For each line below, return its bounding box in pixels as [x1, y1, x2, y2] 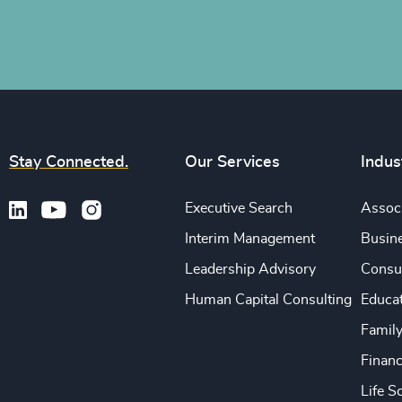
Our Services [185, 154, 281, 171]
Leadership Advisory [185, 262, 317, 277]
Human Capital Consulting [185, 293, 353, 308]
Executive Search [185, 201, 293, 216]
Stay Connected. [9, 154, 128, 171]
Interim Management [185, 232, 316, 247]
